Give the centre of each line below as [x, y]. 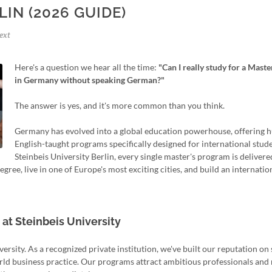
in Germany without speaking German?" [90, 80]
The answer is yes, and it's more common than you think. [120, 105]
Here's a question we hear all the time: [87, 67]
